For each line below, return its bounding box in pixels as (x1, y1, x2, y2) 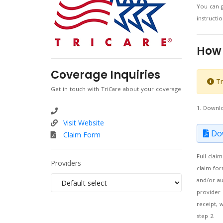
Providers (51, 158, 81, 168)
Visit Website (63, 118, 104, 127)
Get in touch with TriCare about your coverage (51, 85, 181, 93)
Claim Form (63, 130, 101, 139)
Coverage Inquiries (51, 67, 160, 83)
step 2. (196, 212, 215, 220)
